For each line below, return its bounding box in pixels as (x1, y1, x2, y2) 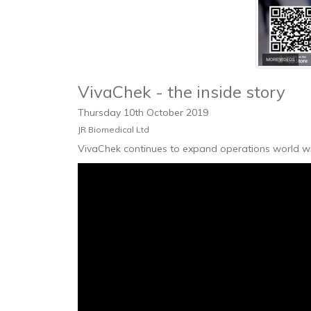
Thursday (78, 106, 124, 119)
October (146, 106, 186, 119)
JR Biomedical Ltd (78, 124, 149, 135)
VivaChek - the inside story (78, 81, 285, 102)
